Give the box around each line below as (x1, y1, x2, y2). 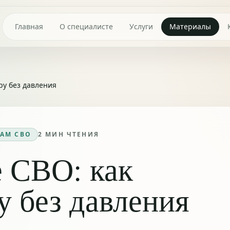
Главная (15, 22, 43, 31)
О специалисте (60, 22, 113, 31)
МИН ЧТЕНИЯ (43, 130, 99, 139)
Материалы (169, 22, 211, 31)
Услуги (129, 22, 153, 31)
